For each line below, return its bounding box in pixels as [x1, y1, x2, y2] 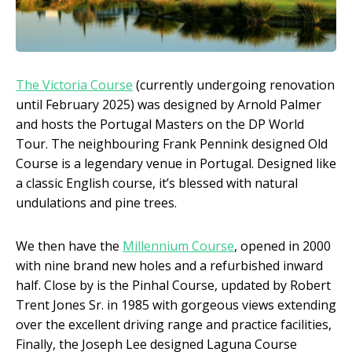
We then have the [16, 237, 123, 255]
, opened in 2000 [234, 237, 331, 255]
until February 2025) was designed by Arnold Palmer [16, 96, 321, 114]
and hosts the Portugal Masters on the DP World [16, 115, 304, 134]
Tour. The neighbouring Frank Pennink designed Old [16, 135, 328, 153]
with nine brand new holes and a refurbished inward [16, 257, 323, 275]
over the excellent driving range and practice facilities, [16, 316, 332, 334]
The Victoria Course [16, 76, 133, 94]
